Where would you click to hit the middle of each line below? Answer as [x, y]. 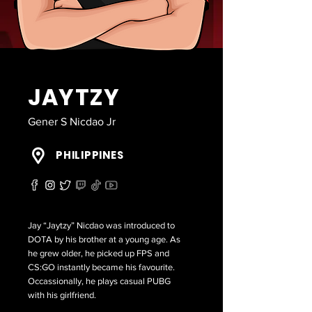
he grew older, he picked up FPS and [99, 253]
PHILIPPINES [90, 155]
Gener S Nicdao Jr [72, 122]
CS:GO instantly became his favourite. [101, 267]
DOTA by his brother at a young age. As [104, 239]
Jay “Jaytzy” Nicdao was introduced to [101, 225]
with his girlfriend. [64, 295]
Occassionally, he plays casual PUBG [99, 281]
